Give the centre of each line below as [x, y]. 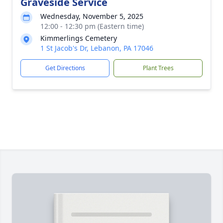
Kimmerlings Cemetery [79, 38]
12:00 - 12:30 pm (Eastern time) [92, 26]
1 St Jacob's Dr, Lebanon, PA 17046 [97, 48]
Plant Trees [158, 68]
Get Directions [65, 68]
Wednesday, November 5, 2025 [92, 16]
